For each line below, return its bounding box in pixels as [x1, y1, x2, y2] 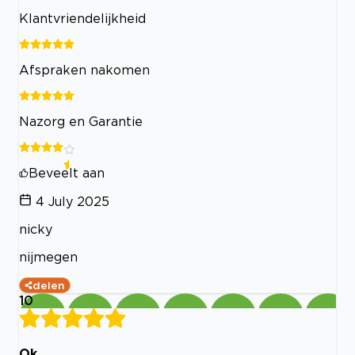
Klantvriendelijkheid [19, 11, 146, 26]
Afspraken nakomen [19, 63, 150, 78]
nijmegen [19, 250, 78, 265]
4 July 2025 [36, 194, 109, 209]
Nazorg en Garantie [19, 114, 143, 129]
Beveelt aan [29, 166, 105, 181]
